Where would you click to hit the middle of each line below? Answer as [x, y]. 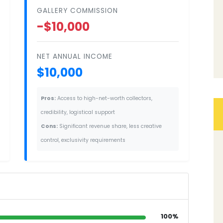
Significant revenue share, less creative [110, 126]
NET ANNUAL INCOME [75, 56]
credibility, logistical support [78, 112]
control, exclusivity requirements [83, 140]
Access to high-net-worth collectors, [104, 98]
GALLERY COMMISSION [77, 10]
